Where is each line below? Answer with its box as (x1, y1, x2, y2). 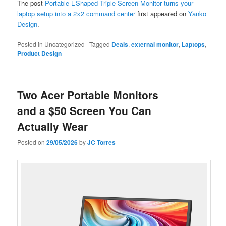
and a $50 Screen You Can (17, 103, 152, 119)
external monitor (131, 40, 179, 49)
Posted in (17, 40, 43, 49)
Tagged (89, 40, 110, 49)
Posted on (17, 137, 47, 146)
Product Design (17, 49, 62, 59)
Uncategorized (43, 40, 87, 49)
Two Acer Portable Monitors (17, 87, 159, 103)
